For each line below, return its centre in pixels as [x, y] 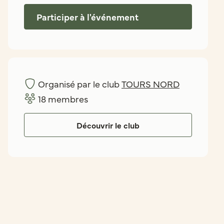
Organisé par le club [80, 84]
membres [67, 99]
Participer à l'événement [87, 17]
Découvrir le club [108, 125]
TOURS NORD [150, 84]
